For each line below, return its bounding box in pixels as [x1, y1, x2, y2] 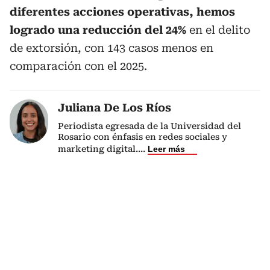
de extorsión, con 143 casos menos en [10, 41, 213, 54]
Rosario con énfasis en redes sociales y [58, 131, 227, 142]
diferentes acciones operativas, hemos [10, 5, 235, 18]
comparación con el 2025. [10, 59, 147, 72]
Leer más [148, 143, 185, 154]
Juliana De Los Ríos [58, 101, 171, 114]
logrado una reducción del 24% [10, 23, 189, 36]
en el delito [189, 23, 250, 36]
